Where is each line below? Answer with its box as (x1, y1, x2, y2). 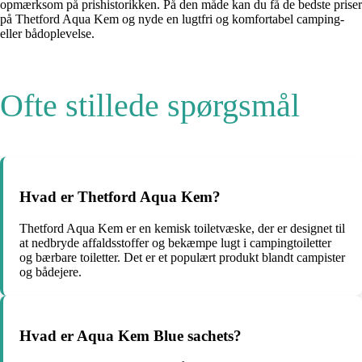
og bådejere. (19, 264, 82, 279)
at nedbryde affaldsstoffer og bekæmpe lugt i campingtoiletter (19, 235, 331, 250)
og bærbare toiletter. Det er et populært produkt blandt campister (19, 250, 345, 264)
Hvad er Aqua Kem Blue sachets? (19, 326, 242, 344)
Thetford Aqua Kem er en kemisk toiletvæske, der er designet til (19, 221, 345, 235)
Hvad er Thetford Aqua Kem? (19, 188, 221, 206)
